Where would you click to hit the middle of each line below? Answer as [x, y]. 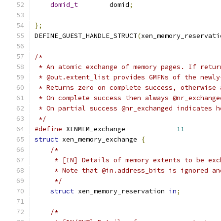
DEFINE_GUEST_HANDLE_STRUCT [86, 36]
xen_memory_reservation [121, 191]
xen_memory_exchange [100, 139]
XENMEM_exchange [119, 129]
